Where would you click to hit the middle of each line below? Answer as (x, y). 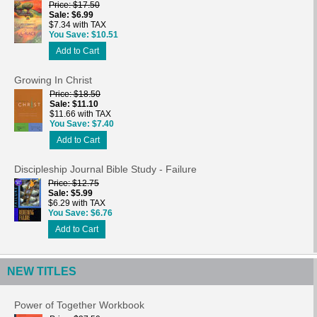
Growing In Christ (53, 80)
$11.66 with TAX (80, 114)
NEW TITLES (42, 271)
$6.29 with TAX (77, 203)
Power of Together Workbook (79, 305)
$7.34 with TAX (77, 24)
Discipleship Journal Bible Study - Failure (105, 169)
